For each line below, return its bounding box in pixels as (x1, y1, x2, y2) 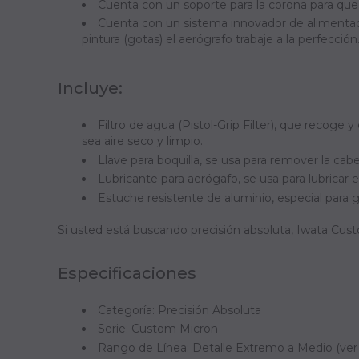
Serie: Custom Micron (98, 321, 218, 336)
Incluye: (58, 79, 123, 98)
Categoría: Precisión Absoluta (98, 302, 261, 317)
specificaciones (68, 263, 196, 283)
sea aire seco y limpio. (82, 134, 203, 148)
